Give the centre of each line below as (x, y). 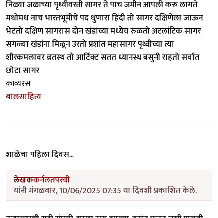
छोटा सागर (23, 70)
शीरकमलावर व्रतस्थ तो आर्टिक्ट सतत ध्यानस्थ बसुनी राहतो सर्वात (103, 57)
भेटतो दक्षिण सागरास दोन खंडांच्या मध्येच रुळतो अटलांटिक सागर (103, 31)
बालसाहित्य (24, 97)
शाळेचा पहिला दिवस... (40, 154)
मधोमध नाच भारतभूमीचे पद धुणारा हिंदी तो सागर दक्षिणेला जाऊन (104, 18)
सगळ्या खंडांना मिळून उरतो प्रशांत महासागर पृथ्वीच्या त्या (90, 44)
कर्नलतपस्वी (51, 180)
